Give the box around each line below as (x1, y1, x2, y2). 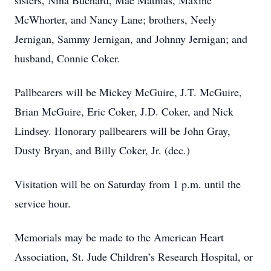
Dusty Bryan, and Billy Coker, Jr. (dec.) (15, 143, 190, 157)
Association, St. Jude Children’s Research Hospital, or (15, 249, 253, 264)
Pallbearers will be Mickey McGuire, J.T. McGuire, (15, 85, 242, 99)
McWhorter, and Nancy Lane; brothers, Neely (15, 12, 217, 27)
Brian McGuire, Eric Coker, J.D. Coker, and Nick (15, 104, 233, 119)
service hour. (15, 196, 71, 211)
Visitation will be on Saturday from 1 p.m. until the (15, 177, 241, 191)
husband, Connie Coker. (15, 51, 120, 65)
